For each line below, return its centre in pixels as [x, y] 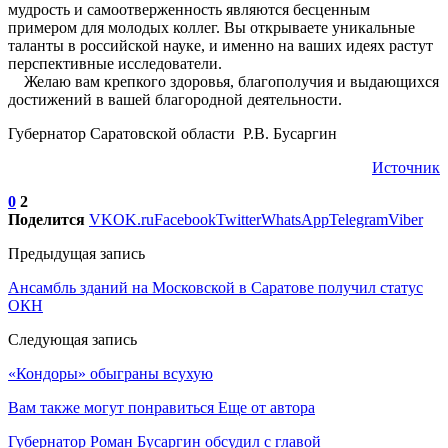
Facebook [185, 219]
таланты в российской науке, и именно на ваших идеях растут [220, 45]
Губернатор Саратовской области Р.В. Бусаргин [172, 133]
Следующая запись [72, 339]
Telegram [358, 219]
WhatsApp [295, 219]
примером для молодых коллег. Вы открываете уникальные [211, 27]
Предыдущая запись [76, 253]
